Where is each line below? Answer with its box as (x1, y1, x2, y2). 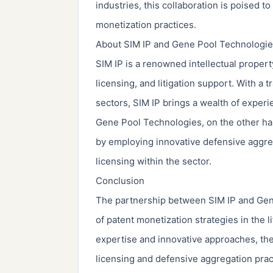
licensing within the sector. (96, 155, 211, 167)
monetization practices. (96, 18, 196, 30)
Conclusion (96, 174, 144, 186)
